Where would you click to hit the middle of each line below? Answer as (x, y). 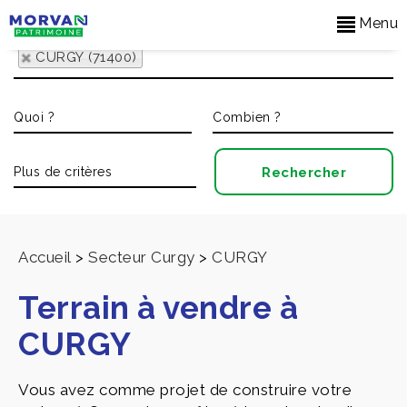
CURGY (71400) (86, 57)
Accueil (45, 257)
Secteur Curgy (142, 257)
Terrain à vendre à (158, 308)
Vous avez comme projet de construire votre (185, 390)
